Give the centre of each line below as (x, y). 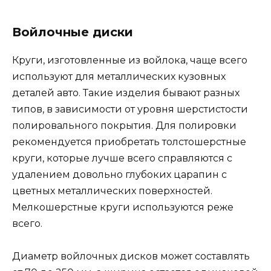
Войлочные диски (73, 32)
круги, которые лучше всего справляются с (122, 158)
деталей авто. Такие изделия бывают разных (126, 93)
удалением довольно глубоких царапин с (119, 174)
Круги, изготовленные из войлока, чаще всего (130, 60)
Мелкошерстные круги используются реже (123, 207)
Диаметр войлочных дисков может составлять (131, 256)
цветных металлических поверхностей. (112, 191)
